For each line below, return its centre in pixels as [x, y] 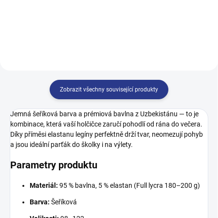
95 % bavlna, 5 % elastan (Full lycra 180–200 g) [129, 185]
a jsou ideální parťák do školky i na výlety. [72, 145]
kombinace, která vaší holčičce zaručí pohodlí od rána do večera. [106, 124]
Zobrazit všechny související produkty [109, 90]
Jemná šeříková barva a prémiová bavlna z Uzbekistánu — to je [104, 114]
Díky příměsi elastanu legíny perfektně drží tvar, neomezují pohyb [107, 134]
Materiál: [44, 185]
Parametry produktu [54, 165]
